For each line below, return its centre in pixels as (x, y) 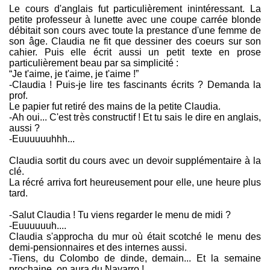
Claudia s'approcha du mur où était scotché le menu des (135, 237)
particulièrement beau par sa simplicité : (94, 63)
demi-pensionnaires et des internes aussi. (98, 248)
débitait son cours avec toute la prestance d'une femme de (135, 31)
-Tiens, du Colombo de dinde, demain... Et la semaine (135, 259)
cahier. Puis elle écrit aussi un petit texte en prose (135, 52)
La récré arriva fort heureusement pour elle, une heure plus (135, 183)
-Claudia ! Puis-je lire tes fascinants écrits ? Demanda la (135, 85)
